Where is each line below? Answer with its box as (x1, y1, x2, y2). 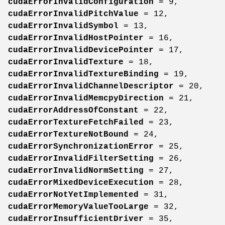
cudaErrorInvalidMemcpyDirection (8, 93, 164, 103)
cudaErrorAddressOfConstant (8, 105, 139, 115)
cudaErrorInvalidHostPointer (8, 33, 144, 43)
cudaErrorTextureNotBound (8, 130, 129, 139)
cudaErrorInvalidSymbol (8, 21, 119, 31)
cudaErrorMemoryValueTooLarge (8, 202, 149, 211)
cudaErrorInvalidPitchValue (8, 9, 139, 19)
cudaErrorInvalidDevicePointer (8, 45, 154, 55)
